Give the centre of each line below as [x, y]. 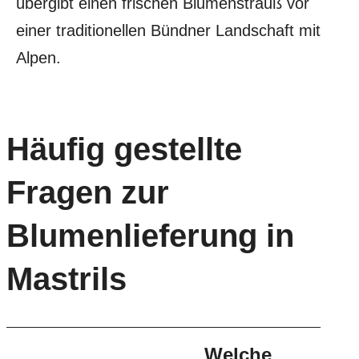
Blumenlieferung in [150, 236]
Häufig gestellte [124, 149]
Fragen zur [88, 192]
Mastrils [67, 279]
